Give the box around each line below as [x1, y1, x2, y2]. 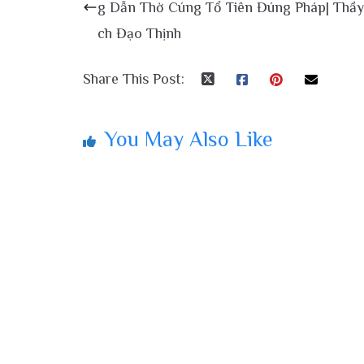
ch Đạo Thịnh [97, 25, 181, 42]
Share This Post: [83, 71, 184, 88]
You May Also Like [104, 128, 273, 152]
